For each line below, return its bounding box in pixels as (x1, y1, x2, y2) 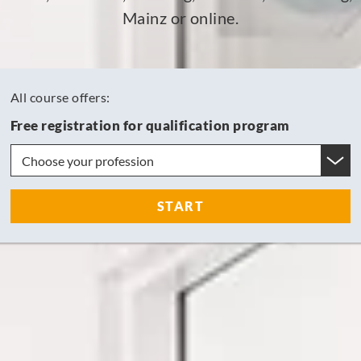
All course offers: (10, 89, 110, 106)
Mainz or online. (122, 8, 239, 28)
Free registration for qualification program (10, 117, 290, 135)
